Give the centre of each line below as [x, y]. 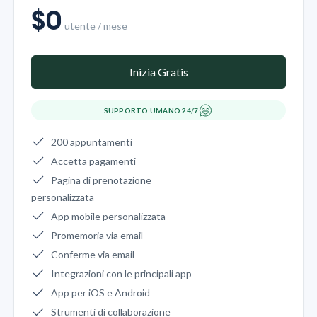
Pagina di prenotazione [101, 180]
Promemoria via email [97, 236]
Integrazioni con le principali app [121, 274]
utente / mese [96, 26]
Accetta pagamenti [93, 161]
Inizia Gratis [158, 72]
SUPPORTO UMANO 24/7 [151, 111]
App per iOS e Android [100, 293]
